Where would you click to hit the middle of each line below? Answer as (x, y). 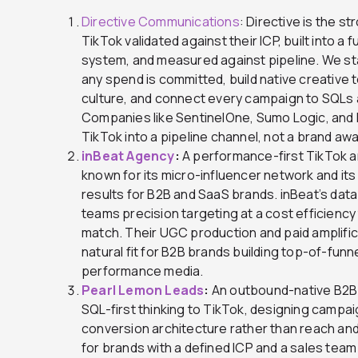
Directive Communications (161, 21)
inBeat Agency (128, 155)
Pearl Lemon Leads (143, 290)
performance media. (143, 270)
